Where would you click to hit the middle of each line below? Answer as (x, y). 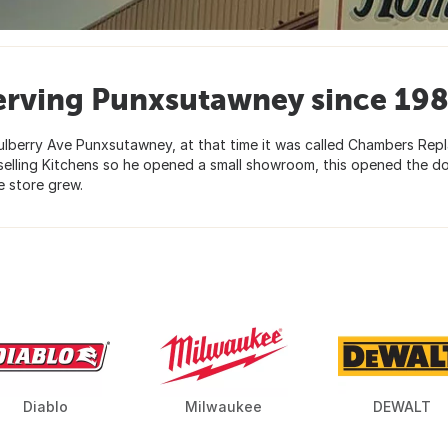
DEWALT (402, 407)
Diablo (46, 407)
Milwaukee (224, 407)
